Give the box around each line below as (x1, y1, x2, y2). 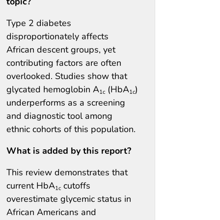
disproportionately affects (6, 30, 109, 42)
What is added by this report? (6, 144, 131, 157)
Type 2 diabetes (6, 17, 71, 29)
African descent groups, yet (6, 43, 115, 55)
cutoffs (61, 179, 90, 192)
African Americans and (6, 206, 96, 218)
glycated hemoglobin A (6, 83, 99, 95)
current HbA (6, 179, 55, 192)
